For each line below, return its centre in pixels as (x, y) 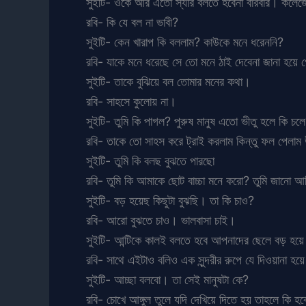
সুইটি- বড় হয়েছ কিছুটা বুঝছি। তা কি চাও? (170, 200)
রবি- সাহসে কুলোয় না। (131, 101)
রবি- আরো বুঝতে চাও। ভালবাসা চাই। (161, 220)
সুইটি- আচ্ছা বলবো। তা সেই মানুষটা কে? (167, 279)
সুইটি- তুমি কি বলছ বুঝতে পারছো (150, 161)
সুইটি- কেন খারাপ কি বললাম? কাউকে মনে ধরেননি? (185, 42)
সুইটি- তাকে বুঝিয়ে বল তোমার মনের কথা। (168, 81)
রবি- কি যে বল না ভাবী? (132, 22)
